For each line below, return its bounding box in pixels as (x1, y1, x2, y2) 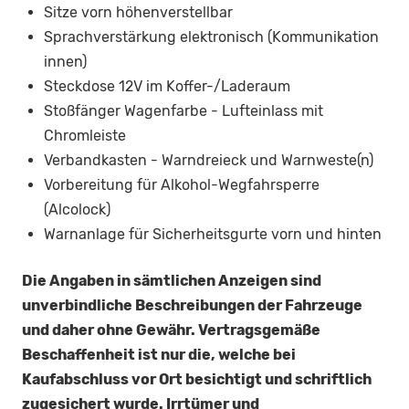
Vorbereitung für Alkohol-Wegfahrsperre (44, 176, 320, 194)
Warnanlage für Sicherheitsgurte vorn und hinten (44, 225, 382, 244)
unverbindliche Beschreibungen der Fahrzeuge (22, 297, 362, 315)
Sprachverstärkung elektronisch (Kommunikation (44, 28, 379, 47)
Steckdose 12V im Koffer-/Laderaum (44, 78, 290, 96)
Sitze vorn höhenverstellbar (44, 4, 233, 22)
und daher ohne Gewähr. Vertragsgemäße (22, 321, 320, 340)
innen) (44, 53, 87, 71)
